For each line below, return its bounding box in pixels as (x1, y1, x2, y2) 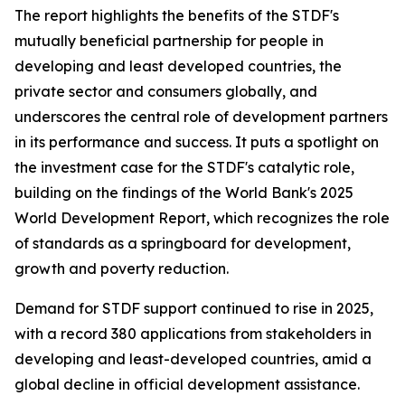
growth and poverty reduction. (14, 259, 229, 278)
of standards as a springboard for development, (14, 234, 351, 252)
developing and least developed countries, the (14, 57, 342, 75)
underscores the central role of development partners (14, 108, 388, 126)
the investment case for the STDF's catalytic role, (14, 158, 354, 176)
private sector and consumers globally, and (14, 82, 317, 100)
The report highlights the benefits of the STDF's (14, 6, 339, 24)
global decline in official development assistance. (14, 375, 360, 393)
